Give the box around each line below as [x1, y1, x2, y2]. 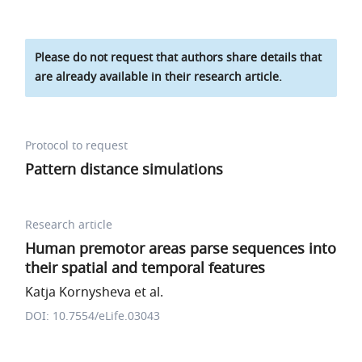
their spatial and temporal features [25, 258, 266, 279]
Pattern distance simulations [25, 159, 224, 180]
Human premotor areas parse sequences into [25, 238, 337, 259]
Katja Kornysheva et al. [25, 283, 164, 302]
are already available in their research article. [35, 69, 283, 86]
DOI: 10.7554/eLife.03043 [25, 308, 161, 325]
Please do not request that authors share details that [35, 49, 322, 66]
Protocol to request [25, 137, 128, 154]
